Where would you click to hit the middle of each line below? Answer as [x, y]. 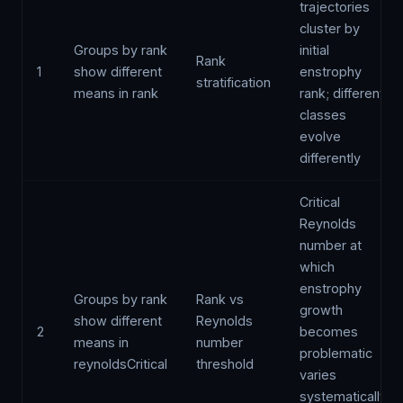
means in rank [116, 93]
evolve [320, 136]
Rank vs [220, 299]
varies [318, 375]
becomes [329, 331]
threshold [225, 364]
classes [323, 115]
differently [330, 158]
